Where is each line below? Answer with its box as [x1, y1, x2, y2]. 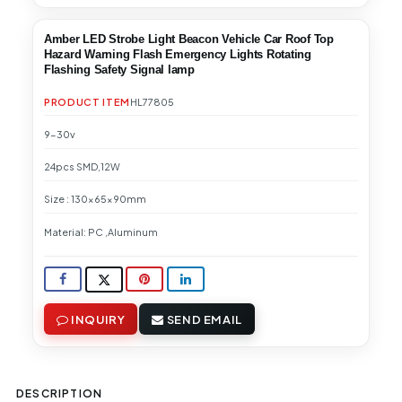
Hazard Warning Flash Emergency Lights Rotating [44, 48, 311, 62]
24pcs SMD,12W [44, 161, 120, 173]
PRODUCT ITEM [44, 95, 130, 108]
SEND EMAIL [163, 311, 243, 327]
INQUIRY [68, 311, 126, 327]
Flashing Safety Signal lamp [44, 63, 195, 77]
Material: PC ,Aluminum [44, 225, 158, 238]
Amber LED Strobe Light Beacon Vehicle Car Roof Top [44, 32, 334, 47]
